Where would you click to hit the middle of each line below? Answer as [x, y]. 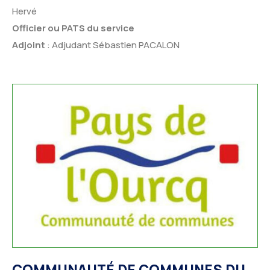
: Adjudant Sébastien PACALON [113, 45]
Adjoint [30, 45]
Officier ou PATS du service [73, 28]
